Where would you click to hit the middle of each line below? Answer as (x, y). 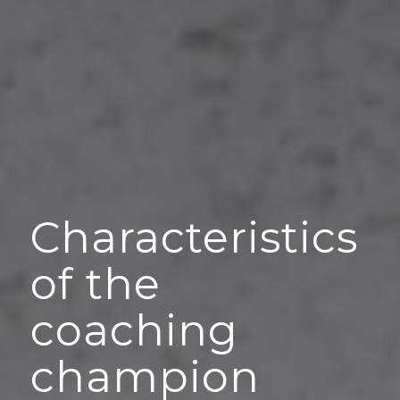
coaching (134, 330)
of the (96, 284)
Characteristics (194, 237)
